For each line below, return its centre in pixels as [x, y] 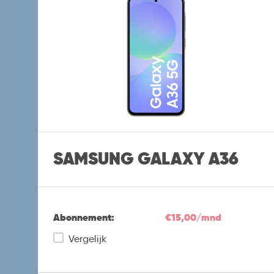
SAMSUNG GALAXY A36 [146, 159]
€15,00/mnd [194, 217]
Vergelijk [87, 239]
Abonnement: [84, 217]
